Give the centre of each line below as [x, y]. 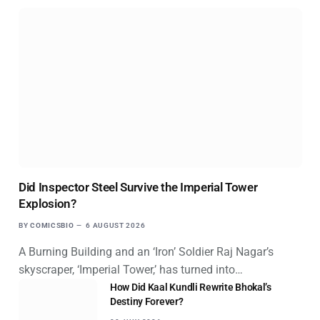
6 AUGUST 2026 [116, 225]
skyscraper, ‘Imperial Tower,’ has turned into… [131, 269]
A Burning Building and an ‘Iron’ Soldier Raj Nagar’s [146, 251]
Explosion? [47, 203]
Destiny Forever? [147, 301]
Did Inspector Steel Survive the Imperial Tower [138, 187]
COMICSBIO [52, 225]
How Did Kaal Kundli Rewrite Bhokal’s [191, 287]
